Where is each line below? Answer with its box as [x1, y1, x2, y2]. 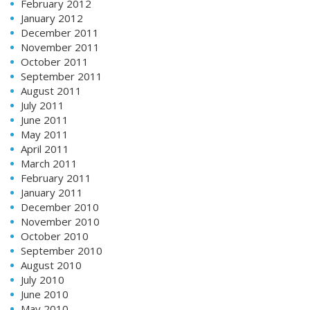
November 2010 [21, 214, 100, 228]
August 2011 [21, 83, 82, 98]
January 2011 [21, 185, 83, 199]
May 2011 [21, 127, 69, 141]
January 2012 [21, 10, 83, 25]
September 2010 [21, 243, 102, 257]
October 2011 [21, 54, 89, 69]
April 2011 [21, 141, 69, 156]
